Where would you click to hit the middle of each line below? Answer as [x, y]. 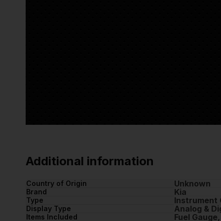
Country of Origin [56, 184]
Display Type [49, 209]
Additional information [90, 161]
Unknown [192, 184]
